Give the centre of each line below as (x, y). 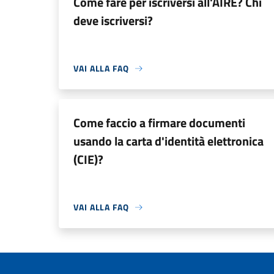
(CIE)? (88, 159)
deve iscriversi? (113, 20)
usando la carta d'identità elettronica (168, 141)
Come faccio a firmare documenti (159, 123)
